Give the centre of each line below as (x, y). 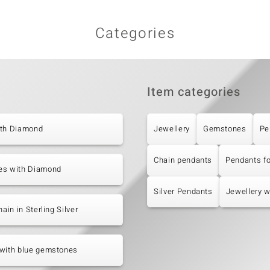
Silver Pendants (183, 192)
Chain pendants (183, 160)
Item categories (194, 92)
